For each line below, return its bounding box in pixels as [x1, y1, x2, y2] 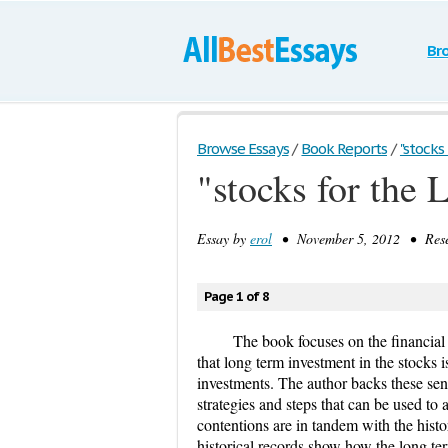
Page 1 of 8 [204, 288, 269, 305]
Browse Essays [197, 139, 289, 158]
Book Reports [301, 139, 387, 158]
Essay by [197, 229, 250, 248]
